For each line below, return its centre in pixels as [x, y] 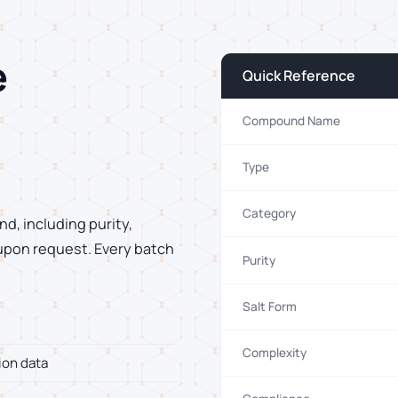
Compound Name [291, 121]
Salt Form [270, 306]
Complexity [275, 352]
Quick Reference [299, 75]
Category [269, 214]
